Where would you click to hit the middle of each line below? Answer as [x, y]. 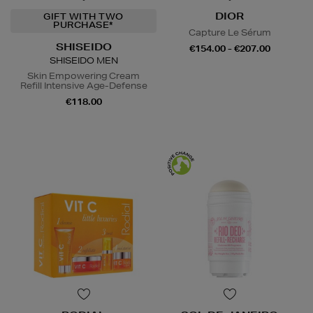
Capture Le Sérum [230, 32]
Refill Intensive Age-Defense [83, 85]
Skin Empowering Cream [83, 75]
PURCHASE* [83, 24]
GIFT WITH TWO [83, 16]
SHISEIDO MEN [83, 60]
